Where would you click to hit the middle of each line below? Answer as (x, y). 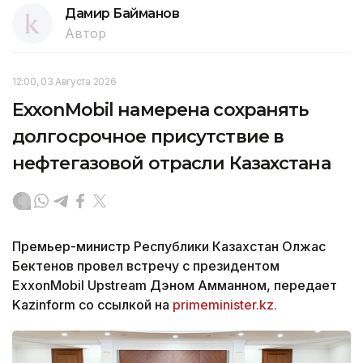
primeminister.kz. (225, 304)
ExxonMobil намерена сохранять (160, 109)
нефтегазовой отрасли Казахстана (171, 163)
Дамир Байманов (122, 13)
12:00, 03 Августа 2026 (64, 81)
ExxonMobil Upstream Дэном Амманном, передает (175, 285)
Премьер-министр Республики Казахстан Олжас (169, 246)
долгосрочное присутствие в (148, 136)
